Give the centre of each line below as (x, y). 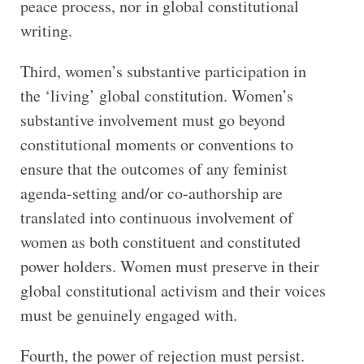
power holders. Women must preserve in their (169, 266)
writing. (46, 30)
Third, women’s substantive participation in (163, 71)
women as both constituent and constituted (160, 241)
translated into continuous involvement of (156, 217)
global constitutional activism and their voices (173, 290)
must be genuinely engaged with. (128, 314)
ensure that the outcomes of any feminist (154, 168)
